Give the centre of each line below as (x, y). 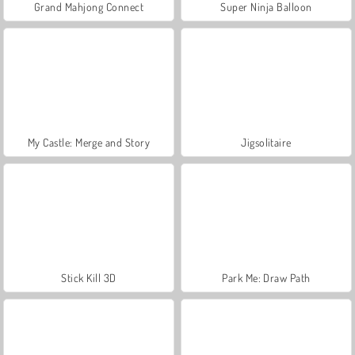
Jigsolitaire (266, 142)
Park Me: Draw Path (266, 277)
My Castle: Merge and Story (89, 142)
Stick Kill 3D (89, 277)
